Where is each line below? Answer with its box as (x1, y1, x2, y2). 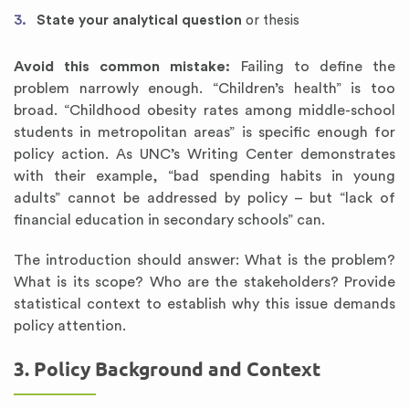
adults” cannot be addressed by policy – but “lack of (14, 191, 395, 205)
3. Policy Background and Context (14, 358, 320, 381)
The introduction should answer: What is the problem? (14, 253, 395, 267)
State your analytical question (37, 14, 242, 27)
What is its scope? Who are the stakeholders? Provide (14, 275, 395, 289)
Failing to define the (230, 59, 396, 74)
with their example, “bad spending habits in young (14, 169, 395, 184)
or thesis (242, 14, 299, 27)
